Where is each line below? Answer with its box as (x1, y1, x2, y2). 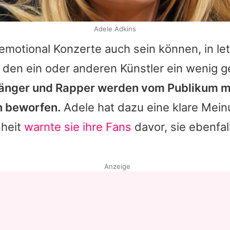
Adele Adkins (94, 25, 136, 33)
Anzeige (104, 162, 130, 171)
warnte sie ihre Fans (24, 120, 131, 134)
